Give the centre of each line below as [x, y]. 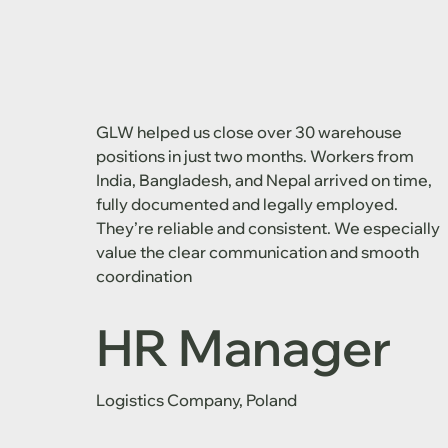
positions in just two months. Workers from [254, 156]
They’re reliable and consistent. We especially [267, 228]
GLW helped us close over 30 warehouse [248, 132]
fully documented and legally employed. [246, 204]
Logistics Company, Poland [196, 399]
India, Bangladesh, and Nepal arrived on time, [263, 180]
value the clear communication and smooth [257, 252]
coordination [143, 276]
